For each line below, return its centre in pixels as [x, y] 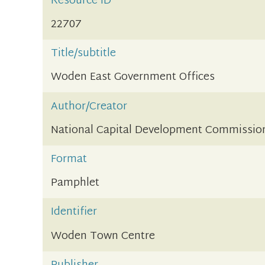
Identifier [74, 212]
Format [69, 160]
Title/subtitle [84, 54]
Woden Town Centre [103, 236]
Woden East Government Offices [133, 77]
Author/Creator [89, 106]
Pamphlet [75, 183]
